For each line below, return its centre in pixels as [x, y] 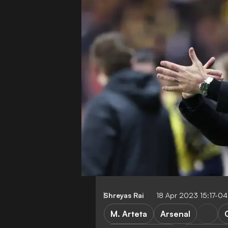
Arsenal [175, 213]
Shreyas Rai [124, 195]
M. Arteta [129, 213]
